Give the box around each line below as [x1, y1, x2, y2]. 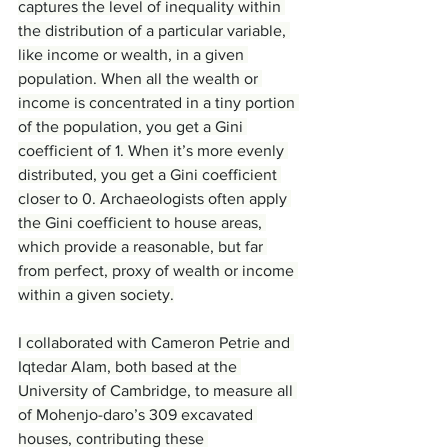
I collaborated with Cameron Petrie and [18, 334, 294, 351]
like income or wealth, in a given [18, 46, 248, 63]
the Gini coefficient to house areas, [18, 214, 266, 231]
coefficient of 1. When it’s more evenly [18, 142, 288, 159]
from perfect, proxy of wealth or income [18, 262, 298, 279]
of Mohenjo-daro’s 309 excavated [18, 406, 257, 423]
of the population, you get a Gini [18, 118, 247, 135]
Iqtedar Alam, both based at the [18, 358, 241, 375]
